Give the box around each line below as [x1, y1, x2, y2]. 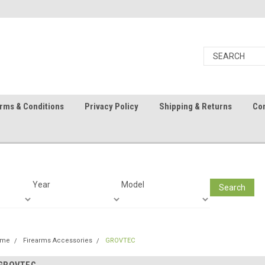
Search [218, 182, 245, 192]
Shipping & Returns [159, 101, 232, 112]
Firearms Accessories [23, 237, 92, 244]
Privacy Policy [85, 101, 138, 112]
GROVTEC [105, 237, 135, 244]
